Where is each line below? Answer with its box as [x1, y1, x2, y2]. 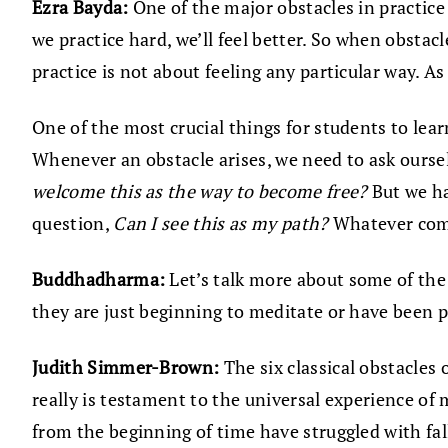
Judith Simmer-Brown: [32, 355, 220, 380]
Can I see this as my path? [113, 211, 333, 236]
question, [32, 211, 114, 236]
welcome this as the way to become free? [32, 179, 368, 204]
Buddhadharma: [32, 267, 166, 292]
